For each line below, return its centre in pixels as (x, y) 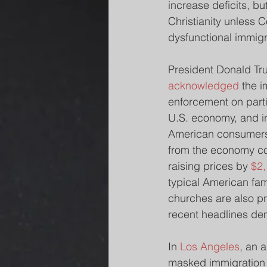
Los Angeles (210, 246)
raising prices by (209, 166)
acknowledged (204, 86)
